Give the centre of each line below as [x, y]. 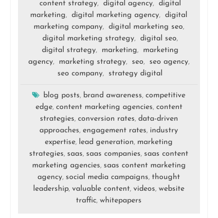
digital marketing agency [116, 15]
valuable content [101, 189]
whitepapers [121, 201]
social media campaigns [107, 177]
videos [145, 189]
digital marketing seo [145, 27]
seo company [80, 74]
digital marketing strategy [88, 39]
